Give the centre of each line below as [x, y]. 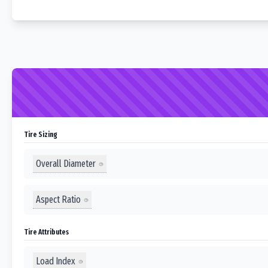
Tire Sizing [41, 134]
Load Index [56, 261]
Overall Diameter [66, 163]
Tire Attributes [46, 232]
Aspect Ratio [58, 199]
